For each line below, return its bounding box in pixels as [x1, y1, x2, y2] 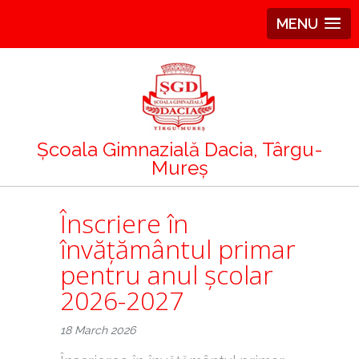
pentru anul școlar [60, 257, 273, 292]
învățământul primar [60, 232, 296, 266]
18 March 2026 [60, 324, 135, 337]
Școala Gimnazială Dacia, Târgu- [36, 138, 323, 161]
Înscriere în [60, 206, 188, 240]
